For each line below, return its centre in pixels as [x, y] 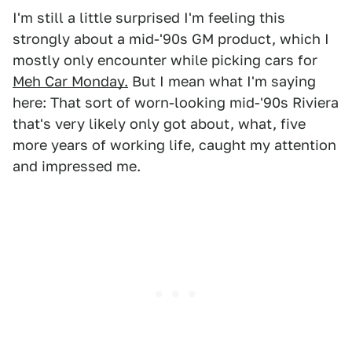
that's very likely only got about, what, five [159, 124]
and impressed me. [77, 166]
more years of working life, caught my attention [174, 145]
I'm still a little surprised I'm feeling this [149, 18]
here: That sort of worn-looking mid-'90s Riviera [176, 103]
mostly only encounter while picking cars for [165, 60]
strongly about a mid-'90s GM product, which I [171, 39]
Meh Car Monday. [70, 81]
